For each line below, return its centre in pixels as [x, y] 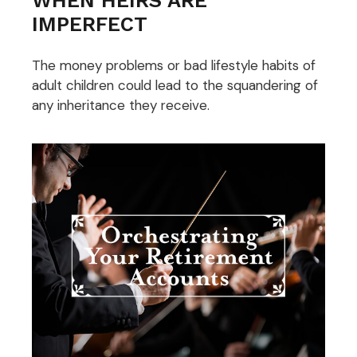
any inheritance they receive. [121, 106]
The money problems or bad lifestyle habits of [174, 66]
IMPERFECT [90, 24]
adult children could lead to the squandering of [175, 86]
